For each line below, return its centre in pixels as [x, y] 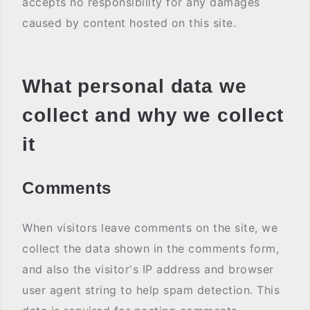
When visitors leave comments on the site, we [150, 228]
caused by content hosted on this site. [129, 23]
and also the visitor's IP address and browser [148, 269]
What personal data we [135, 86]
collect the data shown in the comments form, [151, 248]
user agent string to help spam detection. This [151, 290]
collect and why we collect [153, 115]
